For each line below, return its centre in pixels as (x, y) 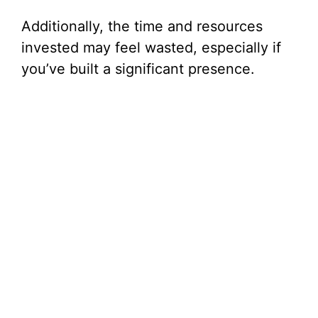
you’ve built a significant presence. (138, 69)
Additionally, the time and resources (142, 27)
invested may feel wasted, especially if (151, 48)
